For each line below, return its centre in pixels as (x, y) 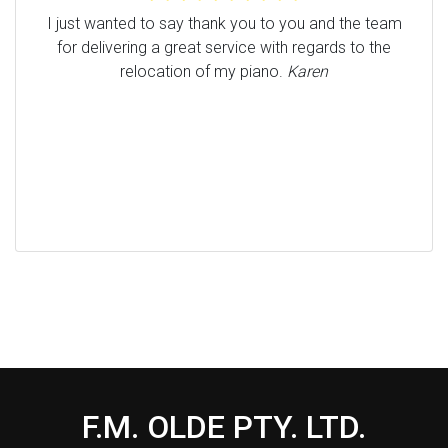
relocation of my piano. (203, 72)
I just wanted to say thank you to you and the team (224, 24)
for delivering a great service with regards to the (224, 48)
